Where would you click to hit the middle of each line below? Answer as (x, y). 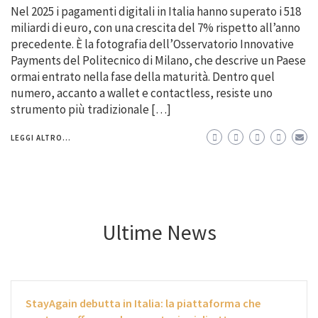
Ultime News (159, 232)
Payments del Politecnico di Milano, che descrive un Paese (158, 61)
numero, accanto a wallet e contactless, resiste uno (142, 93)
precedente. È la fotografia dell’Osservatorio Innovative (152, 44)
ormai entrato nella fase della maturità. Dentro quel (143, 77)
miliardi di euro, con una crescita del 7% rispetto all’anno (155, 28)
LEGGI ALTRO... (41, 138)
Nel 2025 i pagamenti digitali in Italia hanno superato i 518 (156, 12)
